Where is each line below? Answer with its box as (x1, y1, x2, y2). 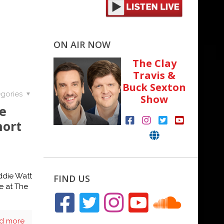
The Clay (132, 56, 176, 70)
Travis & (133, 68, 176, 82)
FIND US (53, 172, 90, 185)
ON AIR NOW (53, 38, 110, 51)
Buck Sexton (122, 80, 186, 94)
